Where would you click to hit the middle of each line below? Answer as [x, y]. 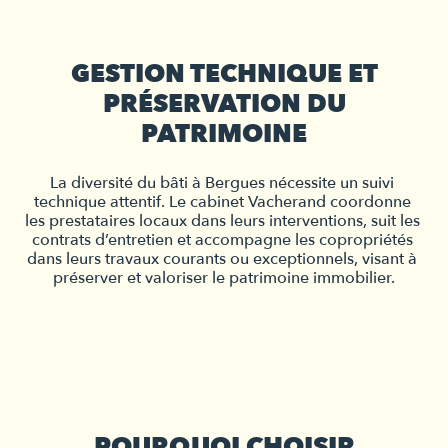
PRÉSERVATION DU [224, 103]
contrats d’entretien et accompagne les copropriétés [222, 239]
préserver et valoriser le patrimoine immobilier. [224, 277]
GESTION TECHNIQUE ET [224, 73]
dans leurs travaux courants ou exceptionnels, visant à [222, 258]
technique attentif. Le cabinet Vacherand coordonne [222, 201]
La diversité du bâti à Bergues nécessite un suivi [222, 182]
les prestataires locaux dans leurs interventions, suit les [222, 220]
